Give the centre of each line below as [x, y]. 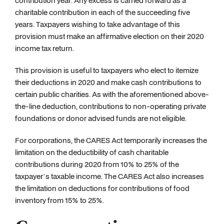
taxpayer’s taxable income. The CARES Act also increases [109, 176]
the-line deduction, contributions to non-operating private [110, 106]
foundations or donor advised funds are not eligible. [101, 118]
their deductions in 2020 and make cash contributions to [108, 82]
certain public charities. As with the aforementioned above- [112, 94]
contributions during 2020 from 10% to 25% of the [97, 164]
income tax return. [44, 48]
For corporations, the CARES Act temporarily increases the [111, 140]
